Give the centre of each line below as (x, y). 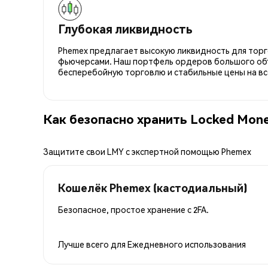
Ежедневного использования (187, 244)
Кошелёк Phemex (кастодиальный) (153, 187)
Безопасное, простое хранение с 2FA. (133, 209)
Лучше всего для (93, 244)
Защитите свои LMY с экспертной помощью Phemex (147, 151)
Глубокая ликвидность (125, 28)
